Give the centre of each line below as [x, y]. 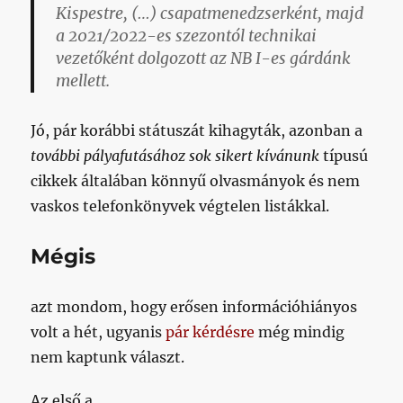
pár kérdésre [210, 331]
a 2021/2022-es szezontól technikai [187, 36]
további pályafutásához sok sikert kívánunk [175, 156]
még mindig [300, 331]
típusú [344, 156]
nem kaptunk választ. [108, 357]
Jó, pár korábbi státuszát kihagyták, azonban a [197, 130]
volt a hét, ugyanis [99, 331]
